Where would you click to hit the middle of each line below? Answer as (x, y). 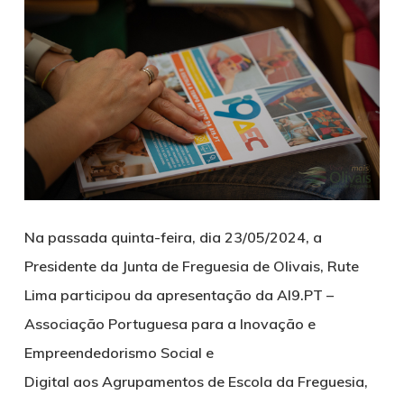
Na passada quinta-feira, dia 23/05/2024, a (173, 237)
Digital (48, 381)
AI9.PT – (305, 294)
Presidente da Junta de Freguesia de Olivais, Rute (191, 266)
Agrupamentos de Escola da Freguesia (233, 381)
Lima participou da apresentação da (150, 294)
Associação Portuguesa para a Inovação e (170, 323)
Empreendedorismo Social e (119, 352)
